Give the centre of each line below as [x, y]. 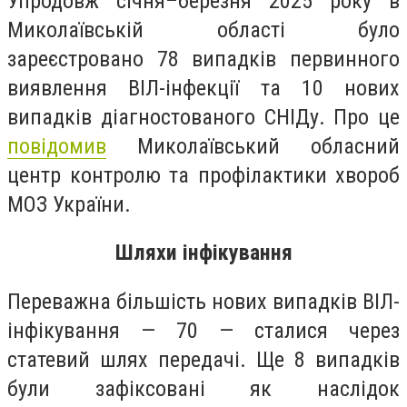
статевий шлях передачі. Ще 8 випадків [203, 359]
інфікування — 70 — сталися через [203, 330]
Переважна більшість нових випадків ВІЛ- [203, 301]
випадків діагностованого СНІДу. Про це [203, 117]
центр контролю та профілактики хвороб [203, 175]
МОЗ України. [69, 204]
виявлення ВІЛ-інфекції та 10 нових [203, 88]
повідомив [57, 146]
